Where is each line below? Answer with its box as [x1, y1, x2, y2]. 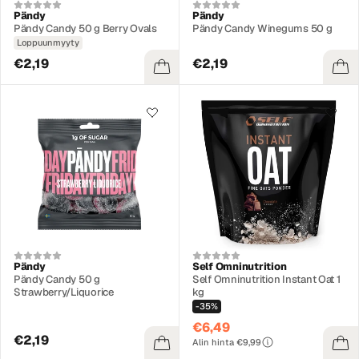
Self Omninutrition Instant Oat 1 [192, 272, 341, 286]
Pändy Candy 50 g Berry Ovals [14, 21, 157, 35]
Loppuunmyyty [17, 36, 79, 48]
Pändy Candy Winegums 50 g [192, 21, 333, 35]
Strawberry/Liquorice [14, 284, 114, 299]
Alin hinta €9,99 [192, 336, 261, 348]
